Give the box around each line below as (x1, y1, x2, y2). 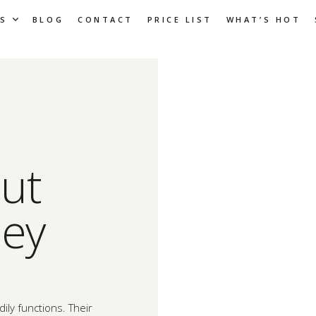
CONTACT (78, 14, 133, 25)
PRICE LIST (147, 14, 212, 25)
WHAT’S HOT (226, 14, 301, 25)
